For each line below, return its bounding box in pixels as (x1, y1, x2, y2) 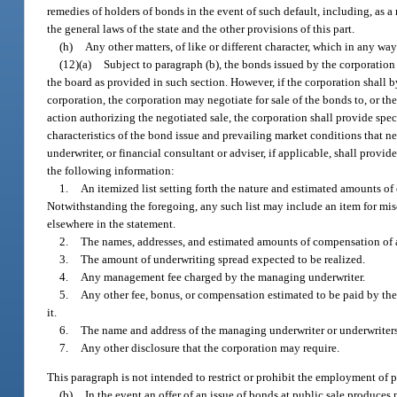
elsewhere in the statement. (47, 216, 176, 230)
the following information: (47, 163, 175, 177)
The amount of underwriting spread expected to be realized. (81, 252, 366, 266)
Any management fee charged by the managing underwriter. (81, 269, 366, 284)
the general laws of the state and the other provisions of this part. (47, 21, 355, 35)
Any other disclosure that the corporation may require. (81, 340, 340, 354)
